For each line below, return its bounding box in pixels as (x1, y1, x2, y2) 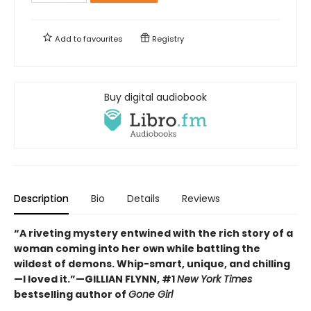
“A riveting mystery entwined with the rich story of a (14, 226, 293, 240)
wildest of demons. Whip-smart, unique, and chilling (14, 256, 290, 271)
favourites (83, 33, 123, 44)
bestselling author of (14, 287, 128, 301)
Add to (53, 33, 83, 44)
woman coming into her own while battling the (14, 241, 260, 255)
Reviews (182, 191, 220, 205)
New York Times (177, 271, 252, 286)
